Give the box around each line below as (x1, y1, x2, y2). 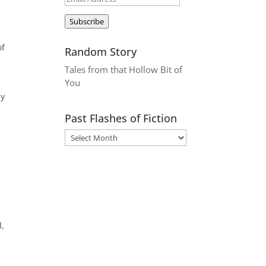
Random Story (65, 44, 137, 59)
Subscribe (69, 15, 104, 27)
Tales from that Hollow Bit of (65, 63, 183, 75)
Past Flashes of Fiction (65, 110, 178, 125)
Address (64, 5, 97, 17)
